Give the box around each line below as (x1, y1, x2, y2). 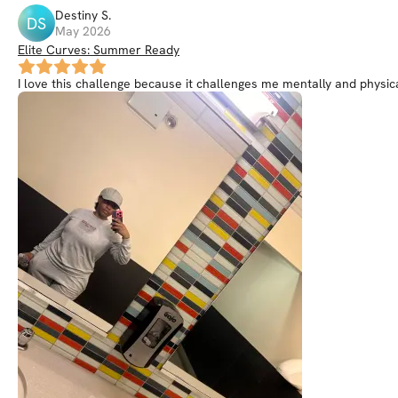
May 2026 (55, 23, 111, 39)
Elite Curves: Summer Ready (18, 42, 179, 58)
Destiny (55, 7, 98, 23)
